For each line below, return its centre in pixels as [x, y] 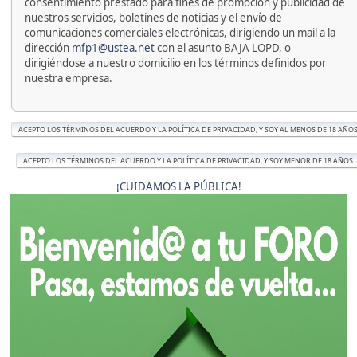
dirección [48, 48]
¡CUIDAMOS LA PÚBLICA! [178, 186]
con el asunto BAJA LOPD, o [223, 48]
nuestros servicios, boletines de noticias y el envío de [153, 18]
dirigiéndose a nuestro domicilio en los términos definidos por [176, 63]
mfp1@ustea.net [113, 48]
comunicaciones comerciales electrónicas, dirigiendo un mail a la [180, 33]
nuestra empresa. [69, 78]
